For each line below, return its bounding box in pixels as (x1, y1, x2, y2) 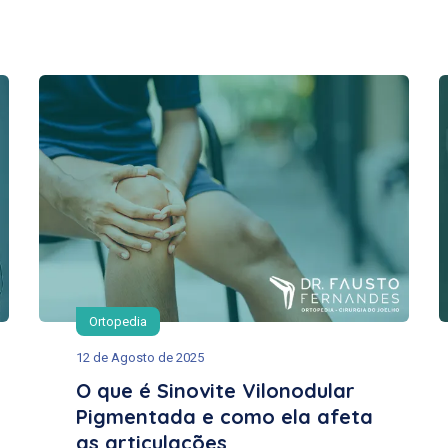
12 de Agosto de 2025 (76, 349, 204, 365)
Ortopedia (89, 313, 147, 329)
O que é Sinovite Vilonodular (76, 377, 355, 403)
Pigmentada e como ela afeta (76, 403, 373, 429)
